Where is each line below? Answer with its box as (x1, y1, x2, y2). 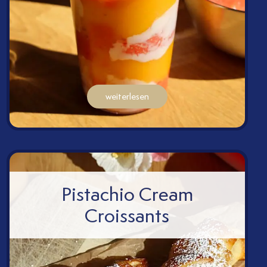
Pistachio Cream (61, 181, 193, 207)
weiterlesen (105, 91, 149, 103)
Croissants (85, 203, 170, 229)
